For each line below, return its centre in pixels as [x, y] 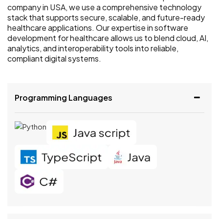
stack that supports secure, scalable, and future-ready [106, 17]
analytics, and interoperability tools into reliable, [93, 48]
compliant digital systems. [54, 58]
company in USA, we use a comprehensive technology [104, 7]
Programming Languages [64, 98]
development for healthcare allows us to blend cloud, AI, [108, 38]
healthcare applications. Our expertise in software [98, 27]
